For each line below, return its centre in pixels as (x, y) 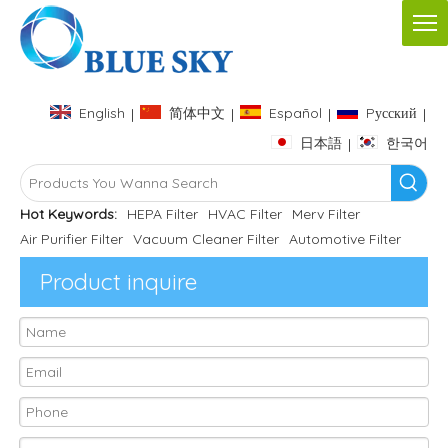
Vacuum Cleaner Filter (206, 238)
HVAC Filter (245, 213)
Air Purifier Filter (71, 238)
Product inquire (118, 281)
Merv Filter (326, 213)
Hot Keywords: (68, 213)
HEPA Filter (162, 213)
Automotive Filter (345, 238)
